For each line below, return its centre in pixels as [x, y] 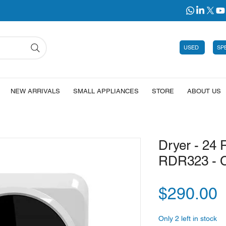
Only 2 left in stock [188, 219]
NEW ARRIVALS [35, 91]
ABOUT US [204, 91]
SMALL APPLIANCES [106, 91]
